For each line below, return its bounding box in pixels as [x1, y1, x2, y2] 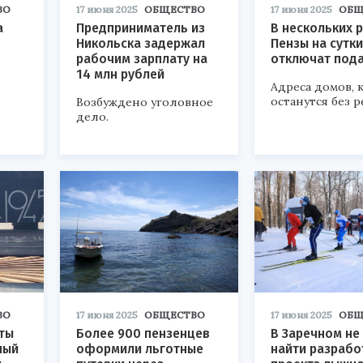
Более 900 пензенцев [76, 326, 210, 341]
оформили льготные [76, 341, 203, 357]
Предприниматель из [76, 20, 205, 36]
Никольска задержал [76, 36, 205, 51]
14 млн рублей [76, 66, 164, 82]
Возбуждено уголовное [76, 95, 213, 109]
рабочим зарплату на [76, 51, 207, 66]
